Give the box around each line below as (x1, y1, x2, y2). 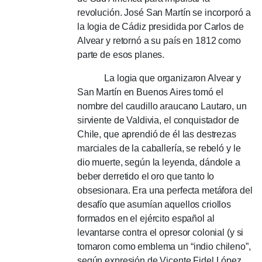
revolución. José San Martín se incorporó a (77, 7, 251, 18)
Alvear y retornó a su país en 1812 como (77, 35, 241, 46)
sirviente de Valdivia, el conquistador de (77, 115, 239, 125)
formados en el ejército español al (77, 213, 215, 223)
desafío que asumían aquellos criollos (77, 199, 232, 209)
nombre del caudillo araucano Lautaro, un (77, 101, 247, 111)
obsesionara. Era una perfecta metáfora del (77, 185, 253, 195)
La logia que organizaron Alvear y (77, 73, 242, 83)
